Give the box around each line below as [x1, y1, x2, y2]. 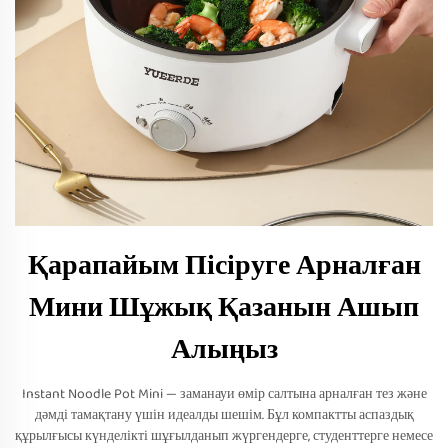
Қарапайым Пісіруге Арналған [27, 244, 421, 289]
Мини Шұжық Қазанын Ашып [29, 286, 419, 331]
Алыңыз [170, 328, 278, 373]
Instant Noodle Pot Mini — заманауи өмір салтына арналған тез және [21, 383, 427, 405]
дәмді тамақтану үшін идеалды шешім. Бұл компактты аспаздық [34, 404, 414, 426]
